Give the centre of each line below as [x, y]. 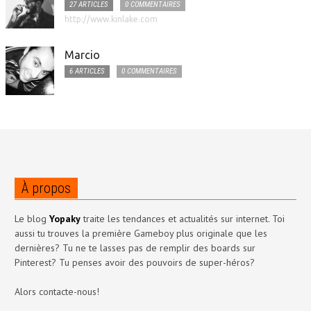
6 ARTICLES [87, 71]
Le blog [32, 218]
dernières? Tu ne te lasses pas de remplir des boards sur [135, 247]
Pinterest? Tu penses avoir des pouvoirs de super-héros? [135, 262]
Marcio [82, 54]
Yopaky [65, 218]
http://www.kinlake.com [111, 19]
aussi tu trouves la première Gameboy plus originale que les [141, 233]
